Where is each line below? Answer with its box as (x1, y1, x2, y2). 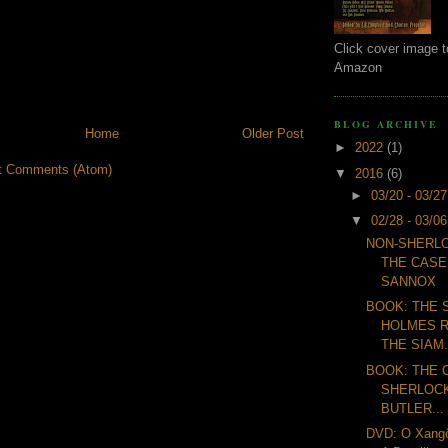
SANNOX (381, 273, 437, 289)
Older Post (242, 126, 304, 142)
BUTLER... (381, 400, 445, 416)
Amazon (334, 59, 382, 75)
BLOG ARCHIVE (334, 116, 439, 131)
